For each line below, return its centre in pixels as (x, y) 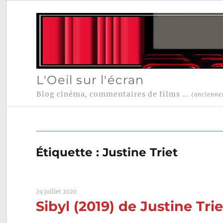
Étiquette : (69, 153)
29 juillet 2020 (56, 192)
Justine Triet (140, 153)
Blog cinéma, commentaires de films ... (114, 94)
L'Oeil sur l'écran (90, 80)
